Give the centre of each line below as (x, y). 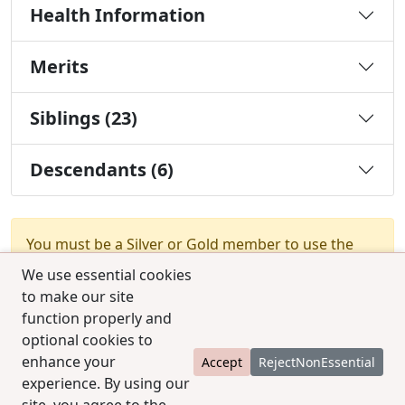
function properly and (97, 318)
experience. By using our (106, 383)
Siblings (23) (84, 118)
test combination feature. (115, 267)
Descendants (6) (102, 169)
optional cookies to (87, 340)
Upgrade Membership (287, 268)
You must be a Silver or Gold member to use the (190, 244)
